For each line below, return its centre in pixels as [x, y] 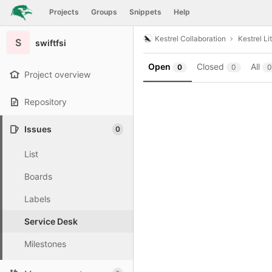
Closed [210, 66]
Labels [37, 199]
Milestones [45, 244]
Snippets [145, 12]
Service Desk [51, 221]
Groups [104, 12]
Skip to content [39, 18]
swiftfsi [51, 42]
